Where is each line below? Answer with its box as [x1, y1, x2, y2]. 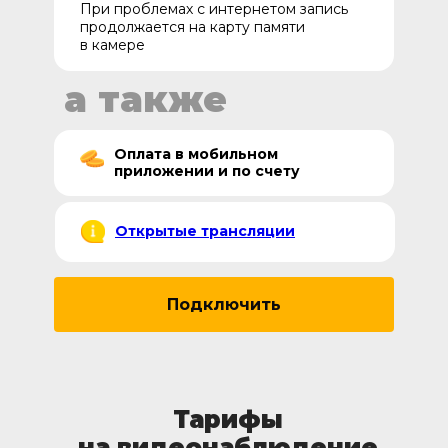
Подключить [167, 294, 281, 314]
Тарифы [173, 405, 283, 434]
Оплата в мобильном [114, 145, 278, 163]
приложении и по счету [114, 162, 300, 180]
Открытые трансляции [115, 222, 295, 240]
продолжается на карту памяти [80, 18, 305, 36]
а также [64, 77, 227, 121]
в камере [80, 36, 145, 54]
